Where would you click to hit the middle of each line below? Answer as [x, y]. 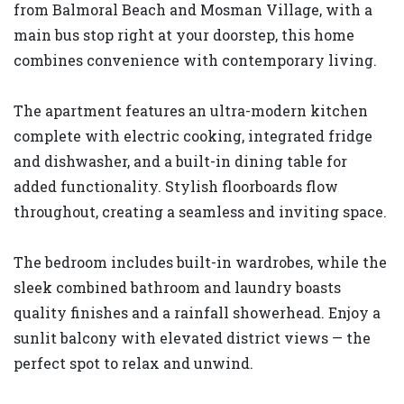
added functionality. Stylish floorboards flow [176, 186]
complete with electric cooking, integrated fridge [193, 135]
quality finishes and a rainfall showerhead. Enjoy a [197, 312]
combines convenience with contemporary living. [195, 60]
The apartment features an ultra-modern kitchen [191, 110]
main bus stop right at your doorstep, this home [184, 34]
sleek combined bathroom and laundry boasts [177, 287]
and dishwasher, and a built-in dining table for [180, 161]
